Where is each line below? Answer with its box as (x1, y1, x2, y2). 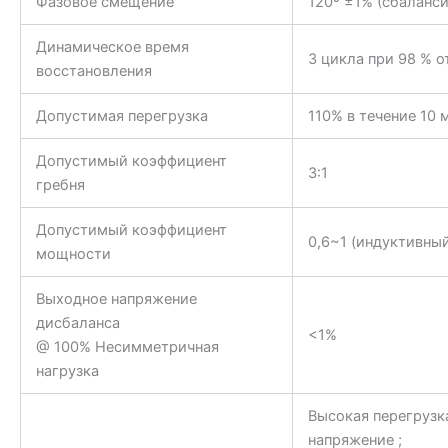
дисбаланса (35, 313, 120, 332)
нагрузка (35, 361, 99, 380)
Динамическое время (35, 37, 189, 56)
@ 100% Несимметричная (35, 337, 219, 356)
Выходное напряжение (35, 289, 197, 308)
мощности (35, 244, 111, 263)
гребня (35, 175, 85, 194)
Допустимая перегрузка (35, 106, 208, 125)
